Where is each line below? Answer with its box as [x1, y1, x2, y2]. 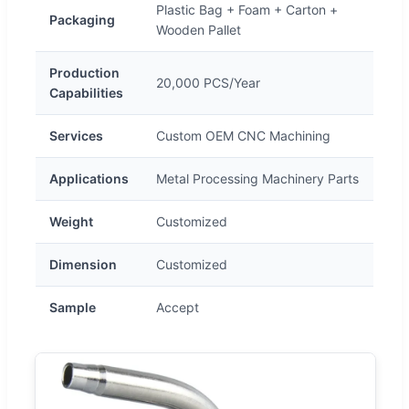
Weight [49, 213, 93, 229]
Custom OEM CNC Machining [156, 127, 330, 143]
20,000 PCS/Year [156, 74, 260, 90]
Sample [49, 299, 96, 315]
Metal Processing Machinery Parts [156, 170, 359, 186]
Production [49, 64, 120, 80]
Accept [156, 299, 199, 315]
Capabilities [49, 84, 123, 100]
